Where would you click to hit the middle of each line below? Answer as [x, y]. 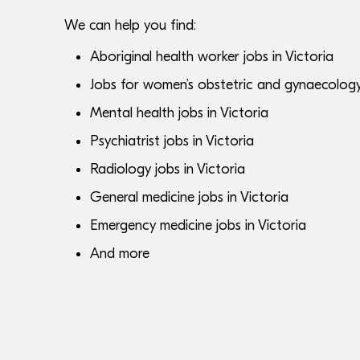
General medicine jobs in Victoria [189, 198]
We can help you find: [130, 26]
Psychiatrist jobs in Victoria [172, 141]
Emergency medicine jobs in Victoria [198, 226]
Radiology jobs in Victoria [168, 170]
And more [120, 254]
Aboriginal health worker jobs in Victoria [212, 57]
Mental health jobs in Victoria [179, 113]
